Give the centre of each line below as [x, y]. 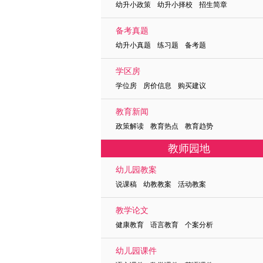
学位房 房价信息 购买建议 [161, 86]
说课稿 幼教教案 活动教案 [161, 184]
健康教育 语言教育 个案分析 [164, 225]
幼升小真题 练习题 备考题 [161, 45]
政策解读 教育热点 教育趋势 [164, 126]
